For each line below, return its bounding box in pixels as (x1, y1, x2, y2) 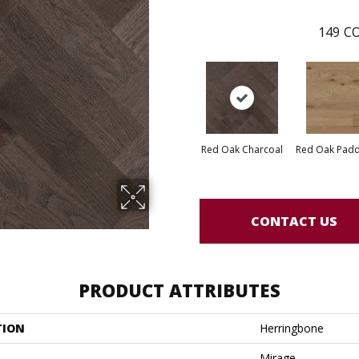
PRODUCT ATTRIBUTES (79, 278, 280, 302)
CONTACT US (251, 212, 337, 230)
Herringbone (260, 321, 324, 336)
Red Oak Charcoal (200, 143, 283, 156)
